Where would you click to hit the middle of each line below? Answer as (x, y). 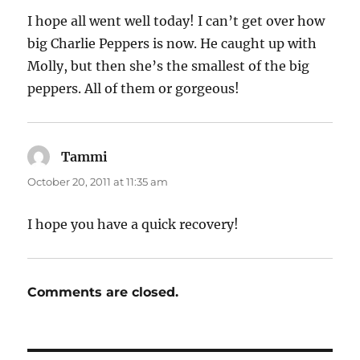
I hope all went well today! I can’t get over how (176, 21)
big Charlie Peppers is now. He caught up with (172, 44)
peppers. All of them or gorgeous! (134, 89)
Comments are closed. (103, 292)
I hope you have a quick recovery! (133, 225)
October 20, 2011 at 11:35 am (98, 182)
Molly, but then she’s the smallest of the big (169, 66)
